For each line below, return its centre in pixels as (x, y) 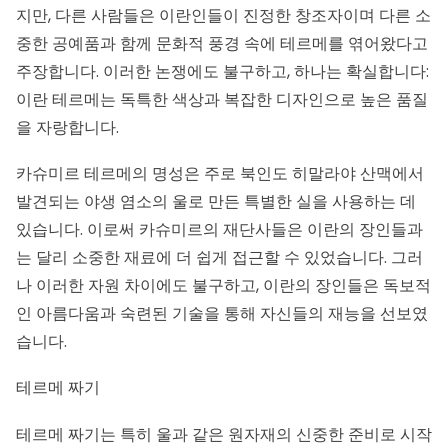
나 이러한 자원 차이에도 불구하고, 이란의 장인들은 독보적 (223, 285)
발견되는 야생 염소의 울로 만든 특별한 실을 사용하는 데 (216, 201)
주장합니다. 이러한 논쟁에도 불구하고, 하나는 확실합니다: (222, 71)
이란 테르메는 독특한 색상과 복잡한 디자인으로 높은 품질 (222, 99)
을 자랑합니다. (67, 127)
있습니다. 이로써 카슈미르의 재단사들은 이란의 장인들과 (219, 229)
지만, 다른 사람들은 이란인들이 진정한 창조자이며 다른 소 (223, 15)
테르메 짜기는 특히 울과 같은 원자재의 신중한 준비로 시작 (224, 434)
